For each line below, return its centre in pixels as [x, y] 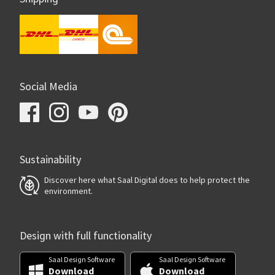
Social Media [48, 87]
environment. [68, 191]
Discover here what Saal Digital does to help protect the [147, 180]
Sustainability [50, 160]
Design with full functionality [86, 236]
